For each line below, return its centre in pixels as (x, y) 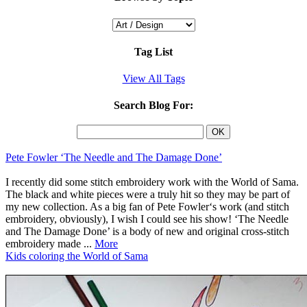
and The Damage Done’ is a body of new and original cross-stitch (147, 231)
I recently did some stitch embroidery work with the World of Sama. (152, 182)
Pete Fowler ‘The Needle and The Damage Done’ (114, 157)
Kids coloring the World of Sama (77, 256)
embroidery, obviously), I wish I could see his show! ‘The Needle (147, 219)
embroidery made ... (50, 243)
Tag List (153, 51)
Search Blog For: (153, 106)
